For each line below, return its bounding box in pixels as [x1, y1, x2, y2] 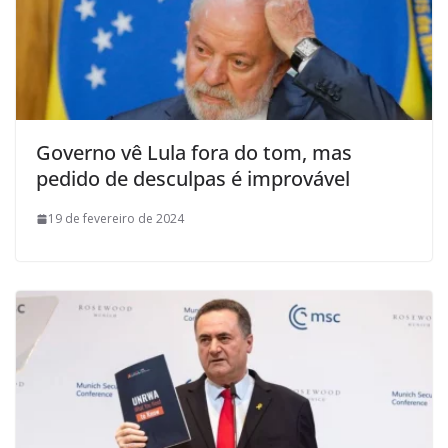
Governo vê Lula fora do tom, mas [36, 139, 352, 167]
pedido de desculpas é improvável [36, 165, 350, 193]
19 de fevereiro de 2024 [48, 210, 184, 228]
